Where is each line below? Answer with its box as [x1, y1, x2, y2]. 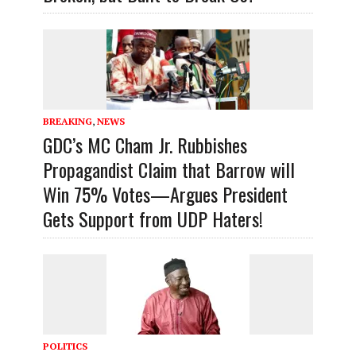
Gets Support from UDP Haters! [42, 203, 263, 233]
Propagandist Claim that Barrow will [42, 154, 295, 184]
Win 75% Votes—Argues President [42, 179, 288, 208]
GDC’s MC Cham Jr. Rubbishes [42, 130, 247, 159]
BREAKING [42, 114, 92, 127]
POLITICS [42, 339, 87, 352]
